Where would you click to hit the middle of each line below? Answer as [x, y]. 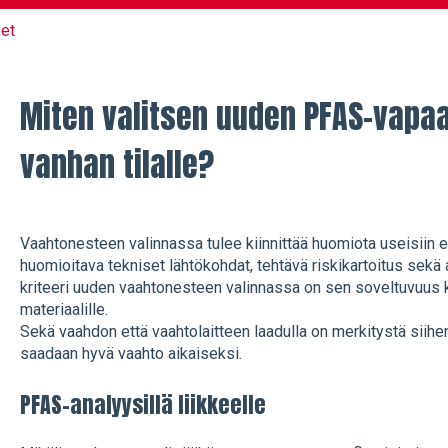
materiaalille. [65, 310]
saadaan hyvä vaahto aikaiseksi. [132, 354]
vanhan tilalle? [116, 164]
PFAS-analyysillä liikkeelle [142, 404]
